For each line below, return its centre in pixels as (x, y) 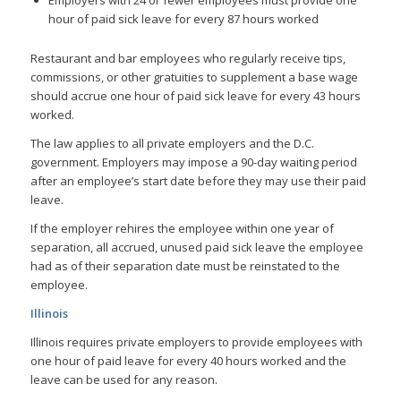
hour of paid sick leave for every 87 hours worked (183, 18)
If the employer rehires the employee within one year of (182, 228)
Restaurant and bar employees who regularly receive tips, (188, 58)
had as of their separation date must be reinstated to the (185, 265)
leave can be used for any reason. (125, 379)
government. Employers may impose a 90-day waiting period (193, 162)
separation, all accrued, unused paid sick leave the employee (196, 247)
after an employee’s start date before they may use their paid (198, 180)
